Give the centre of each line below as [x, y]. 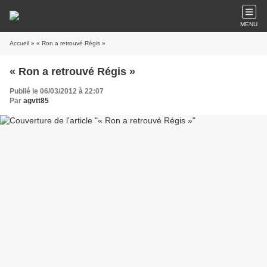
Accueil [19, 43]
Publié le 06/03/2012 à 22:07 [57, 91]
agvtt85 [36, 101]
